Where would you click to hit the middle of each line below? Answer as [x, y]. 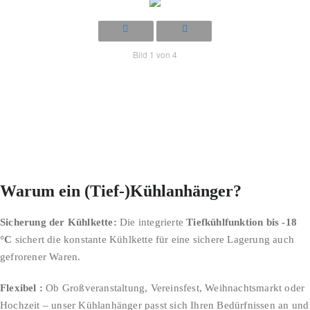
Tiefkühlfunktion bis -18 [242, 222]
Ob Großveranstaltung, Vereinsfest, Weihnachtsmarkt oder [174, 288]
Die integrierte [152, 222]
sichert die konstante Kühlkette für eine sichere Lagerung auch [153, 239]
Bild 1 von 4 [155, 54]
